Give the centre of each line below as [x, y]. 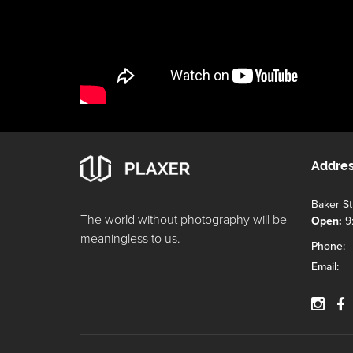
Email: [325, 266]
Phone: [328, 246]
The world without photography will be [184, 219]
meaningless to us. [130, 238]
